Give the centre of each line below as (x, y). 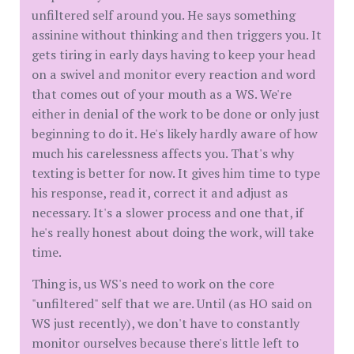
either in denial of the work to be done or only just (176, 114)
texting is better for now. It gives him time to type (176, 173)
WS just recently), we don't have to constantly (166, 324)
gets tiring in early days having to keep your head (173, 55)
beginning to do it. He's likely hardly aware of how (175, 134)
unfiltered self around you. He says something (164, 15)
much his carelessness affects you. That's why (163, 154)
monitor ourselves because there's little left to (165, 343)
